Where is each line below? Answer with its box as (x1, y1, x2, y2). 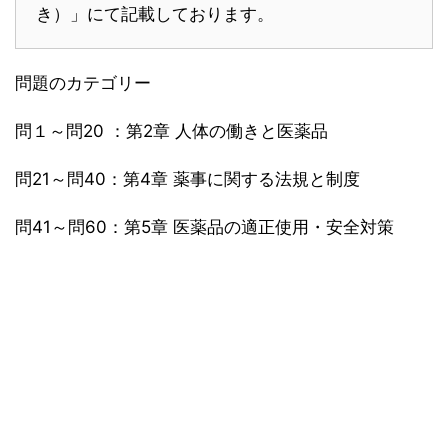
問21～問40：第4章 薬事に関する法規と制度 (15, 169, 360, 190)
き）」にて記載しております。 (36, 4, 274, 25)
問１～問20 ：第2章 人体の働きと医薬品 (15, 121, 328, 142)
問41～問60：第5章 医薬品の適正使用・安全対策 (15, 217, 394, 238)
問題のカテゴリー (15, 73, 151, 94)
